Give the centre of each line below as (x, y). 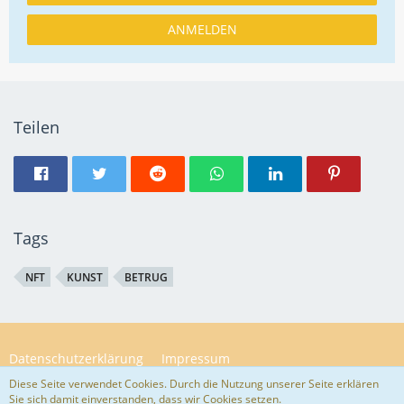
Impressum (196, 358)
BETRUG (146, 277)
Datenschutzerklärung (76, 358)
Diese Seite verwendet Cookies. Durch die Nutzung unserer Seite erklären (194, 384)
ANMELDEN (202, 29)
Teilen (37, 127)
